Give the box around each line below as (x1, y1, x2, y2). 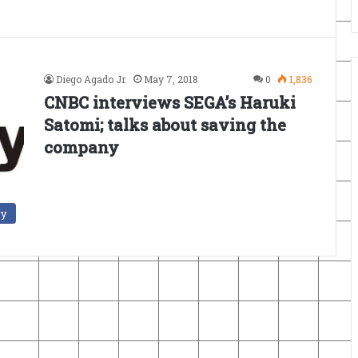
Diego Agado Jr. (56, 73, 127, 86)
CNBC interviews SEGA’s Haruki (44, 92, 296, 113)
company (44, 137, 119, 157)
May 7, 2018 (144, 73, 198, 86)
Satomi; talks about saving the (44, 114, 286, 135)
